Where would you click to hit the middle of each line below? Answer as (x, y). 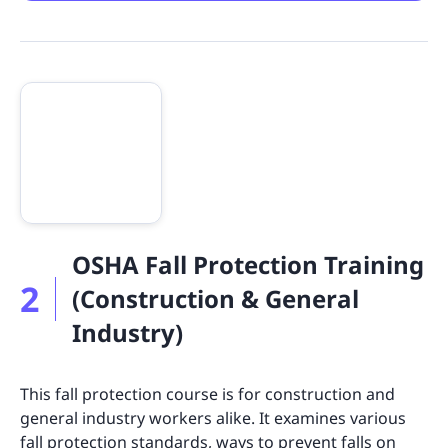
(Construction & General (215, 298)
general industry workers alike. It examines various (213, 417)
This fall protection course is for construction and (207, 393)
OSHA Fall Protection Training (248, 264)
